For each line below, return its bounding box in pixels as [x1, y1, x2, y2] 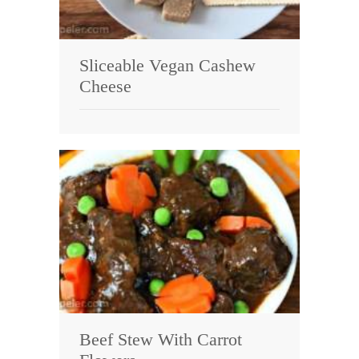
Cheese [79, 76, 131, 97]
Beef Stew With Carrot [79, 329, 242, 350]
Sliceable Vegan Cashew [79, 55, 256, 76]
